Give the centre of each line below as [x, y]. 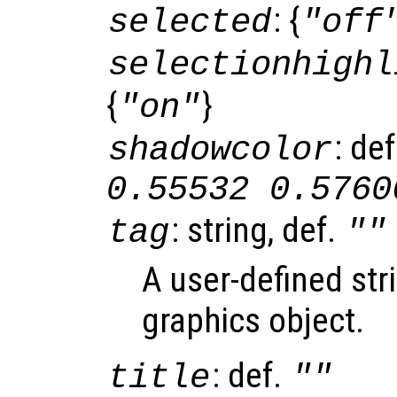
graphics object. [253, 320]
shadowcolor [221, 150]
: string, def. [258, 230]
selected [190, 22]
